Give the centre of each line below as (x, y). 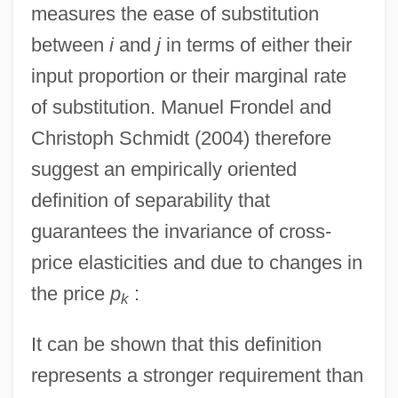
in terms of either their (256, 44)
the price (70, 293)
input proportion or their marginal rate (188, 76)
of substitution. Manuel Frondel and (181, 107)
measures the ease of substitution (175, 13)
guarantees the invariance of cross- (181, 231)
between (70, 44)
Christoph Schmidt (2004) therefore (181, 138)
